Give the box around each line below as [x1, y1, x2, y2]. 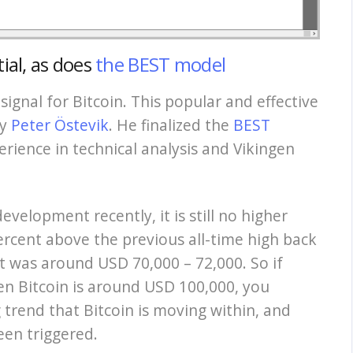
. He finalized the [109, 114, 233, 136]
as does [30, 51, 96, 78]
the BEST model [95, 51, 226, 78]
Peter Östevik [11, 114, 109, 136]
